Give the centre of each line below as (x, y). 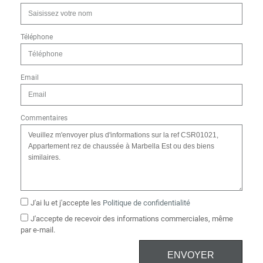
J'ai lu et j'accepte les (67, 203)
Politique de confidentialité (146, 203)
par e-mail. (38, 230)
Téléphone (37, 37)
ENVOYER (191, 255)
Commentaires (44, 118)
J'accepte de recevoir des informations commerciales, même (132, 219)
